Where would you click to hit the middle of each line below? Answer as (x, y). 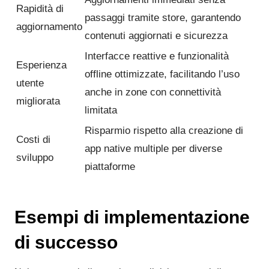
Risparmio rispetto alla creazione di (164, 131)
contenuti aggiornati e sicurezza (156, 36)
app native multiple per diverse (153, 149)
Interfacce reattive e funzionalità (157, 56)
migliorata (38, 101)
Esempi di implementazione (132, 217)
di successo (66, 243)
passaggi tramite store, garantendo (163, 18)
